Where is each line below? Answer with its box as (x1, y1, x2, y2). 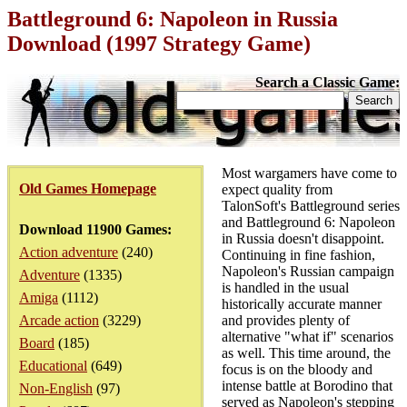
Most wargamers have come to (222, 165, 397, 181)
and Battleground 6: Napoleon (222, 214, 395, 230)
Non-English (19, 381, 93, 396)
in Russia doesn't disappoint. (222, 231, 384, 246)
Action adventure (19, 244, 118, 260)
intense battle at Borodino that (222, 378, 392, 393)
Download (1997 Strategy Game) (7, 32, 311, 55)
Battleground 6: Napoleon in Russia (7, 7, 338, 31)
